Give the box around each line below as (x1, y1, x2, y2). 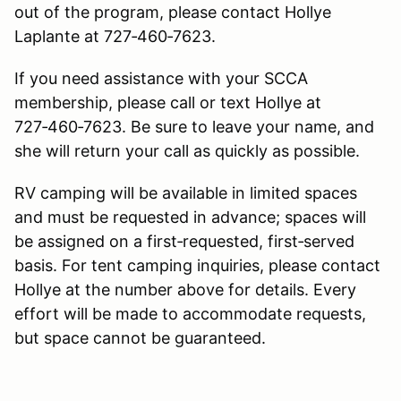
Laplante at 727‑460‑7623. (14, 26, 216, 46)
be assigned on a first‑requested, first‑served (14, 231, 354, 251)
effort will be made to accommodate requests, (14, 303, 366, 323)
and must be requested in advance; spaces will (14, 207, 366, 226)
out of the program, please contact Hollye (14, 2, 331, 21)
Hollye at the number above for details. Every (14, 279, 356, 299)
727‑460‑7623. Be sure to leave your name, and (14, 116, 374, 136)
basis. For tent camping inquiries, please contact (14, 255, 380, 275)
